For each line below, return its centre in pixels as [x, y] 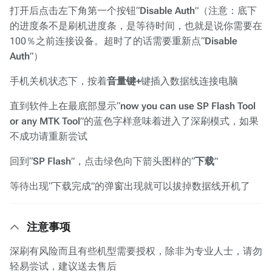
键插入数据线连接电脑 [189, 81]
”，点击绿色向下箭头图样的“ [133, 161]
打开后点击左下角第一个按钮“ [75, 11]
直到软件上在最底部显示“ [65, 106]
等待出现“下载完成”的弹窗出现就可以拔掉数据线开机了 [130, 186]
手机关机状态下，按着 [58, 81]
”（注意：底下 [226, 11]
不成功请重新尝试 [49, 136]
